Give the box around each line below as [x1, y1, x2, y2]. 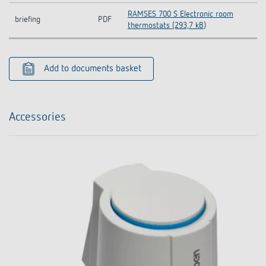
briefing [15, 15, 40, 24]
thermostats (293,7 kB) [128, 21, 206, 30]
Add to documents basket [44, 64, 141, 74]
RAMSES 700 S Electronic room [128, 9, 233, 18]
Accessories [9, 110, 66, 123]
